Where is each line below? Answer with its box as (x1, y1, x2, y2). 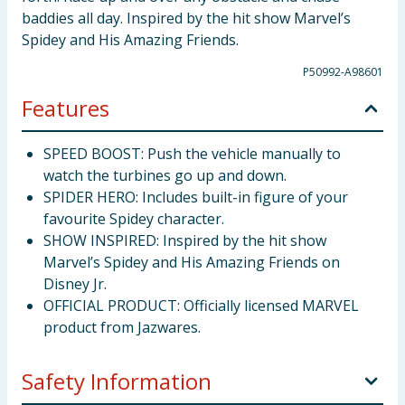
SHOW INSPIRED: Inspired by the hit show (43, 231, 326, 250)
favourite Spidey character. (43, 209, 224, 229)
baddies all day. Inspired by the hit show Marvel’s (22, 8, 351, 28)
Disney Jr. (43, 274, 107, 294)
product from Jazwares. (43, 317, 201, 337)
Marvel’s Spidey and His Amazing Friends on (43, 252, 340, 272)
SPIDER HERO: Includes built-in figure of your (43, 187, 348, 207)
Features (22, 93, 109, 123)
